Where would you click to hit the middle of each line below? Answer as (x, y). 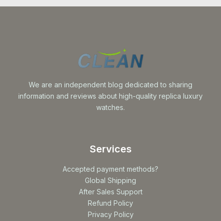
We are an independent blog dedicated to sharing (110, 85)
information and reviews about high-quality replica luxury (110, 96)
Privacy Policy (110, 215)
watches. (110, 108)
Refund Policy (110, 203)
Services (110, 149)
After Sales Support (110, 192)
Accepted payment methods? (110, 169)
